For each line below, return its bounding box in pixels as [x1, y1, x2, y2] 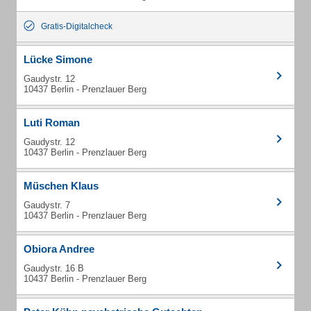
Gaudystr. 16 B [24, 263, 84, 274]
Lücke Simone [24, 53, 92, 65]
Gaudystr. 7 [24, 200, 70, 210]
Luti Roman [24, 117, 80, 128]
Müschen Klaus [24, 180, 99, 192]
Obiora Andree [24, 243, 94, 255]
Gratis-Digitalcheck [41, 22, 112, 31]
